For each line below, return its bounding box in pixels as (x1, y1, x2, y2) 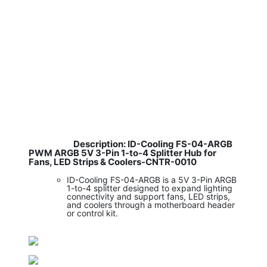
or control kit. (67, 208, 118, 219)
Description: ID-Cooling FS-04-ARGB (73, 138, 232, 150)
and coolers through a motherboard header (67, 200, 235, 210)
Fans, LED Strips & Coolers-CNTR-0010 (29, 156, 197, 168)
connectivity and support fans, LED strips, (67, 191, 230, 202)
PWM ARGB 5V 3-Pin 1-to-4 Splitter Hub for (29, 147, 216, 159)
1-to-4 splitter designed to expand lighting (67, 183, 232, 194)
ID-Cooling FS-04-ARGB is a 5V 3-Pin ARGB (67, 175, 237, 185)
